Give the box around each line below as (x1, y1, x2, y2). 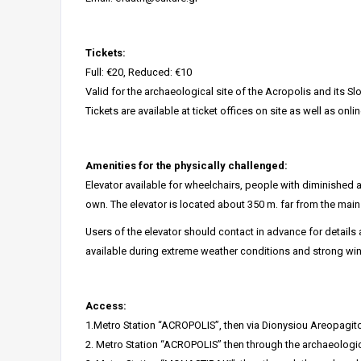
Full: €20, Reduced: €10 (85, 66, 192, 78)
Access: (85, 300, 127, 312)
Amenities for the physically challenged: (85, 160, 288, 172)
